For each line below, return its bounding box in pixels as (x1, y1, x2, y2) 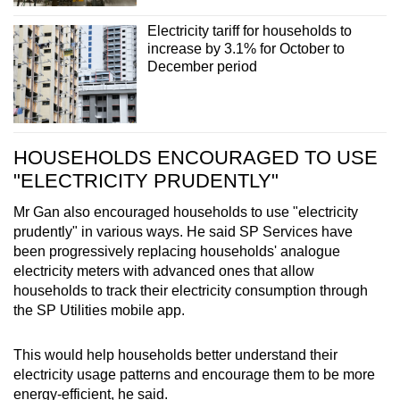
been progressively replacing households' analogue (13, 244, 340, 260)
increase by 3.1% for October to (146, 41, 345, 57)
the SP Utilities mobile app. (13, 303, 188, 319)
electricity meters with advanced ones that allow (13, 263, 314, 279)
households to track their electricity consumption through (13, 283, 368, 299)
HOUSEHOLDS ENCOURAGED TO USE (13, 146, 378, 170)
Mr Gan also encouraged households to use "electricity (13, 204, 358, 221)
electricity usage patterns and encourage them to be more (13, 367, 375, 383)
